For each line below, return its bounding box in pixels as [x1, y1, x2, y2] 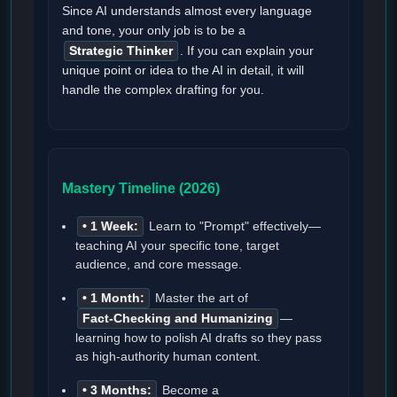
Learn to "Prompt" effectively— [145, 219, 321, 233]
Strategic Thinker [69, 44, 173, 58]
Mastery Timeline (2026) [62, 181, 220, 197]
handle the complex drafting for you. [62, 83, 264, 97]
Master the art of [152, 291, 248, 305]
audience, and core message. [75, 257, 242, 271]
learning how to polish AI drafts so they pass [75, 331, 322, 345]
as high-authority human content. [75, 349, 261, 363]
